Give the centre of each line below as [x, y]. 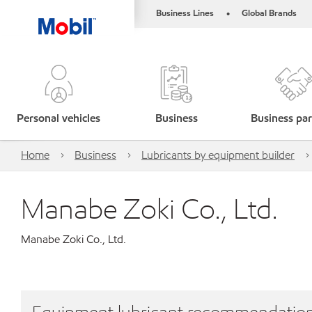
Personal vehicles [59, 118]
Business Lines [185, 13]
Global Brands [269, 13]
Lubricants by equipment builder [218, 155]
